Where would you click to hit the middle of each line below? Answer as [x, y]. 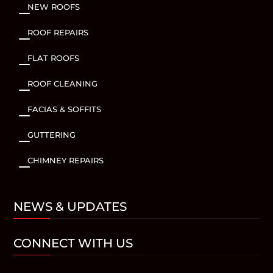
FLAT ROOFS [53, 58]
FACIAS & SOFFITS [64, 109]
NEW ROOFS [53, 6]
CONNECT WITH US [73, 243]
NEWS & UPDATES [70, 206]
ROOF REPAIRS [58, 32]
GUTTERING [51, 134]
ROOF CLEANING [62, 83]
